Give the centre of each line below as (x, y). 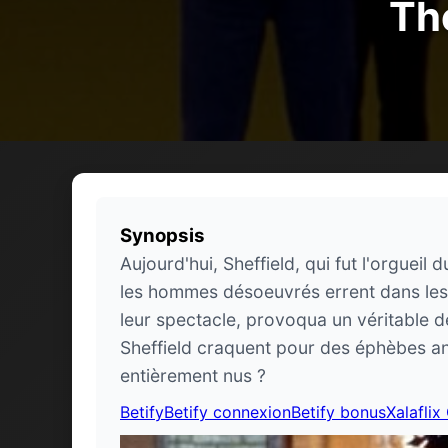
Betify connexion (227, 411)
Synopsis (162, 235)
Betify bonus (338, 411)
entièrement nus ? (193, 375)
